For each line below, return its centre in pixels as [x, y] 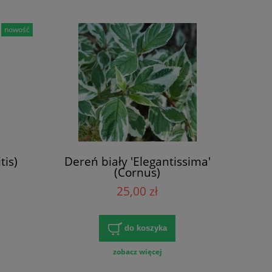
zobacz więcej [137, 252]
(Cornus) [137, 172]
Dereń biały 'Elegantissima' [137, 161]
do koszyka [145, 228]
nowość [17, 30]
